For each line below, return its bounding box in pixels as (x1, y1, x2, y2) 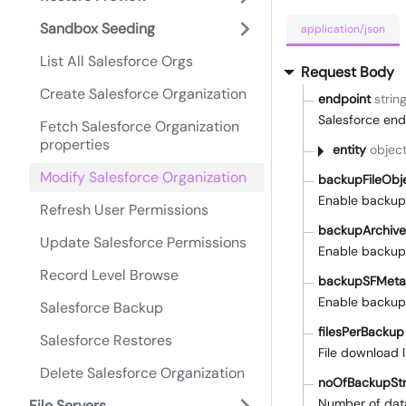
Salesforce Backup (40, 298, 163, 317)
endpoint (318, 91, 371, 108)
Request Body (301, 63, 394, 82)
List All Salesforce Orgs (40, 52, 193, 71)
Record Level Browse (40, 266, 179, 285)
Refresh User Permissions (40, 200, 208, 219)
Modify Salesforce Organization (40, 168, 246, 187)
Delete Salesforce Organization (40, 363, 245, 382)
